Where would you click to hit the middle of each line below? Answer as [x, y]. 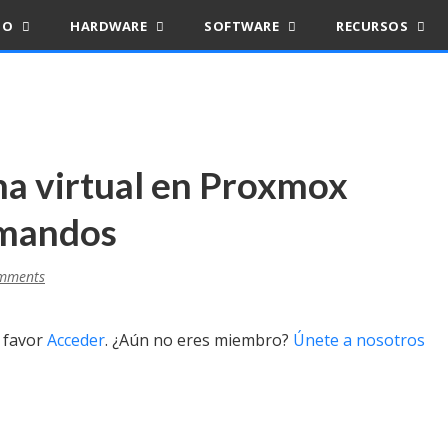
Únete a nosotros [359, 340]
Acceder [76, 340]
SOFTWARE [243, 26]
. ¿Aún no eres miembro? [199, 340]
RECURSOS [374, 26]
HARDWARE [110, 26]
